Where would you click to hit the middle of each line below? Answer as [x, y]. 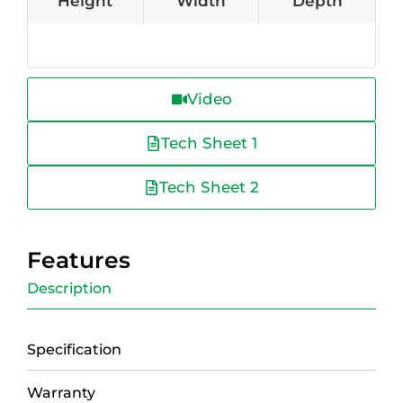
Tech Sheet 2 [209, 188]
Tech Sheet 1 [209, 143]
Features [79, 260]
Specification [74, 350]
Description [69, 289]
